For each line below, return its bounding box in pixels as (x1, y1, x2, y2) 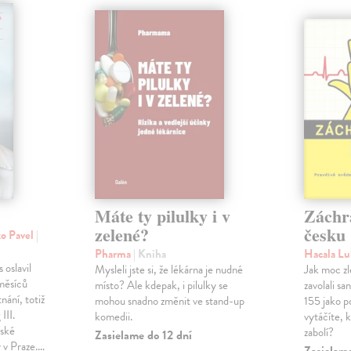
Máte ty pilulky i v (94, 203, 230, 230)
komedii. (94, 308, 132, 326)
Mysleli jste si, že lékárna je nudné (94, 261, 243, 279)
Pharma (94, 245, 133, 263)
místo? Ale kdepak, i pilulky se (94, 277, 228, 295)
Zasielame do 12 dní (94, 326, 192, 346)
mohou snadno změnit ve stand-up (94, 292, 244, 310)
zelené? (94, 222, 149, 248)
